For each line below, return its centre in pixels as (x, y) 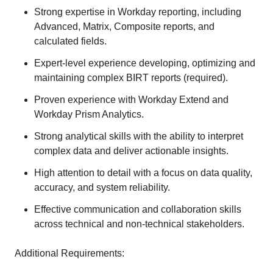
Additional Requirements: (69, 253)
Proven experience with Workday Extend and (131, 100)
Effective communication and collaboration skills (138, 209)
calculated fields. (70, 41)
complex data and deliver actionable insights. (131, 151)
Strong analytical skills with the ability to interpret (139, 136)
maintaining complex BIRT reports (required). (131, 78)
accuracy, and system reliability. (102, 187)
